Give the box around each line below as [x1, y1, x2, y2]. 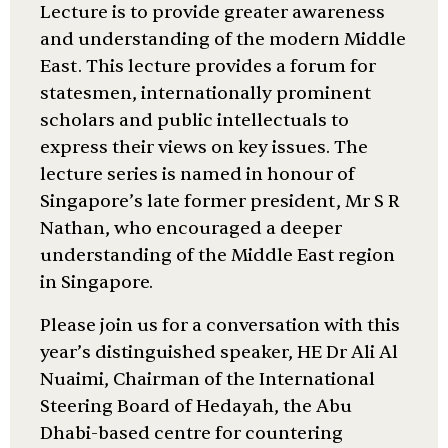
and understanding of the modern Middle [40, 28, 406, 51]
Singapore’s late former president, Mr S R [40, 190, 400, 213]
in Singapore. [40, 271, 153, 294]
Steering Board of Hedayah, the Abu [40, 395, 352, 418]
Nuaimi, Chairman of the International [40, 368, 375, 391]
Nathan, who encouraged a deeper [40, 217, 342, 240]
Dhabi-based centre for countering [40, 422, 343, 445]
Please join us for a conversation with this [40, 314, 400, 337]
